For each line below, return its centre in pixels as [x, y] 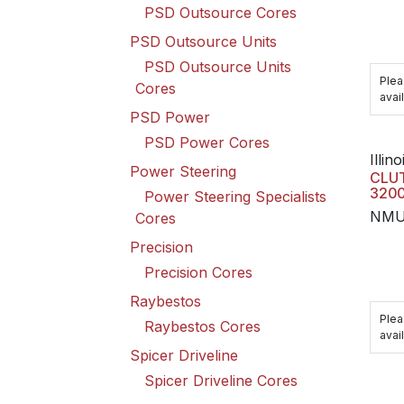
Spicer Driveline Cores [221, 381]
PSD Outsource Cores [220, 13]
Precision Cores [198, 272]
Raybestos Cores [202, 326]
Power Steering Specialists [235, 197]
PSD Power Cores [207, 142]
